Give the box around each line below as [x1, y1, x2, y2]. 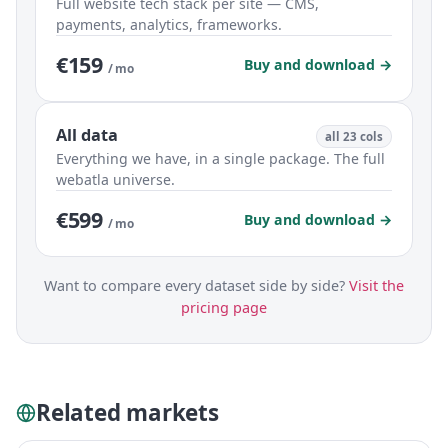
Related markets [36, 397, 219, 429]
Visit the [349, 276, 404, 296]
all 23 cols [325, 129, 383, 145]
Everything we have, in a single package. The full [56, 149, 385, 169]
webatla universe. [56, 170, 175, 190]
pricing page [181, 298, 267, 318]
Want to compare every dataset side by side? [44, 276, 349, 296]
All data [56, 124, 118, 147]
